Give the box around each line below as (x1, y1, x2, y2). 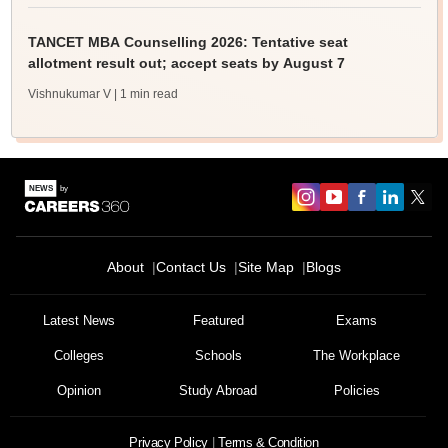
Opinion (57, 383, 102, 398)
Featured (192, 313, 244, 328)
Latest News (43, 313, 116, 328)
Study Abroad (179, 383, 257, 398)
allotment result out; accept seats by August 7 (27, 55, 345, 71)
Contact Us (156, 259, 226, 275)
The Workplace (313, 348, 401, 363)
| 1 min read (113, 87, 178, 101)
